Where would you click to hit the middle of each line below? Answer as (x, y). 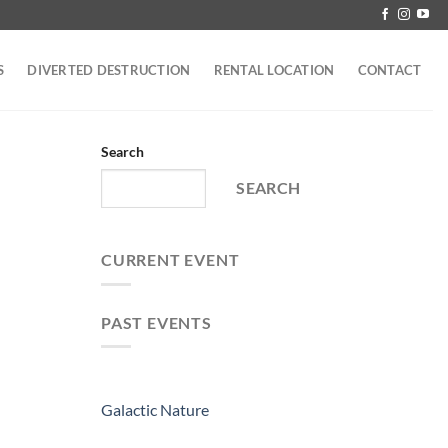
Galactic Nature (155, 410)
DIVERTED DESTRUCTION (109, 70)
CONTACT (389, 70)
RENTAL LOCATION (274, 70)
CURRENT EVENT (170, 260)
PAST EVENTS (156, 322)
